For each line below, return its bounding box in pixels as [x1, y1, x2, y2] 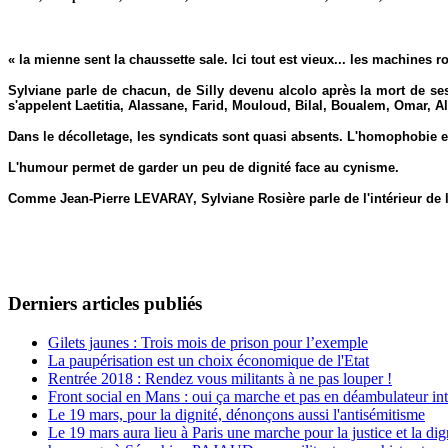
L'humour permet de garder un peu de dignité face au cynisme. [8, 160, 399, 176]
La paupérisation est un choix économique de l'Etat [48, 351, 369, 369]
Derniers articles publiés [8, 293, 202, 315]
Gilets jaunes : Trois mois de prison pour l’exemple [48, 333, 368, 351]
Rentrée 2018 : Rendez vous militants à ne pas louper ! [48, 369, 392, 387]
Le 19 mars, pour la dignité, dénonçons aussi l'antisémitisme [48, 405, 425, 423]
